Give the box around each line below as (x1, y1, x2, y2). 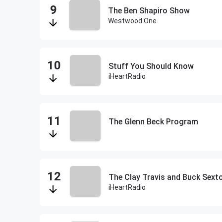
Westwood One (108, 17, 157, 25)
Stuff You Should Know (108, 61, 194, 71)
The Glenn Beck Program (108, 117, 198, 126)
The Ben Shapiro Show (108, 6, 190, 15)
